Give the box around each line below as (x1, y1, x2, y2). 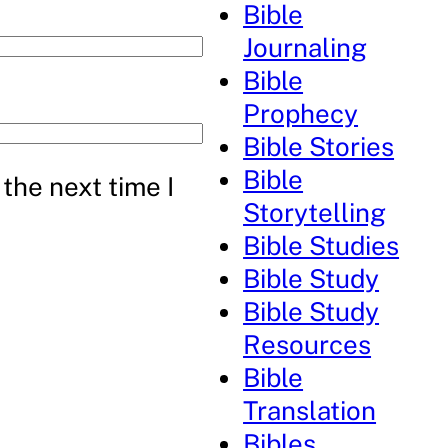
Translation (243, 395, 377, 426)
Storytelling (243, 197, 387, 228)
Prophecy (243, 98, 359, 129)
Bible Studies (243, 230, 400, 261)
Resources (243, 329, 372, 360)
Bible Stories (243, 131, 395, 162)
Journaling (243, 32, 368, 63)
